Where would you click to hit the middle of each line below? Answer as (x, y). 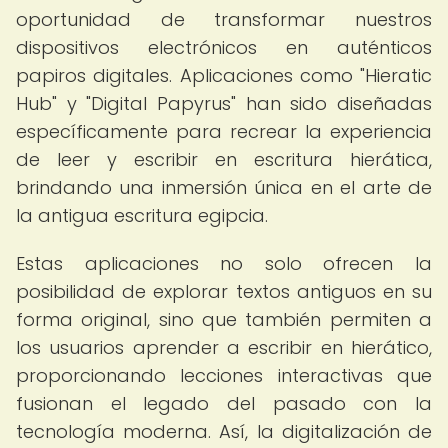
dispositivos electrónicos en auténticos (224, 47)
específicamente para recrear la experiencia (224, 131)
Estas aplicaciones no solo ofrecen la (224, 263)
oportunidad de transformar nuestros (224, 19)
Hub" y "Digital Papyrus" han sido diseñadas (224, 103)
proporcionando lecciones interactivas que (224, 375)
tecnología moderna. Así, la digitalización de (224, 431)
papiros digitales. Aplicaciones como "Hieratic (224, 75)
